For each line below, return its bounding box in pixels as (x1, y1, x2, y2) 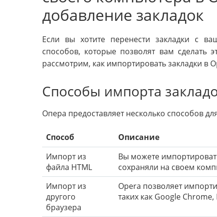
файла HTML (46, 161, 92, 172)
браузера (46, 201, 81, 213)
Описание (118, 131, 159, 142)
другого (46, 191, 76, 202)
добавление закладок (42, 4, 204, 25)
